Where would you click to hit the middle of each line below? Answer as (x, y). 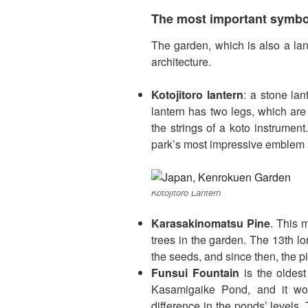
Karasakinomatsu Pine (211, 223)
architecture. (181, 61)
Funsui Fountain (195, 272)
